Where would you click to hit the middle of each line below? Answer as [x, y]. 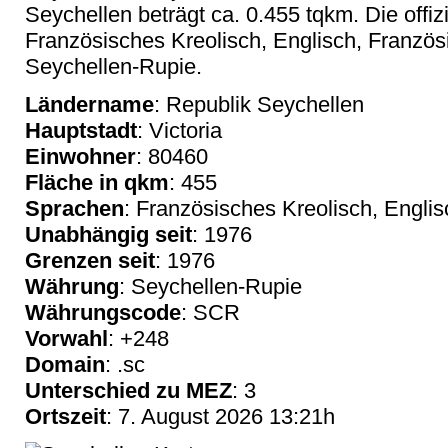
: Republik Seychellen [259, 104]
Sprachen [74, 208]
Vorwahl [66, 338]
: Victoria [179, 130]
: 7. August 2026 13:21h [220, 416]
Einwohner [80, 156]
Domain [65, 364]
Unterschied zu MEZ [128, 390]
